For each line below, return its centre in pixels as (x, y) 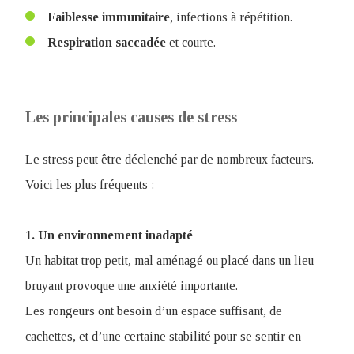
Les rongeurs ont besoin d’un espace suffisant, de (154, 311)
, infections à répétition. (231, 17)
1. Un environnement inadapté (109, 235)
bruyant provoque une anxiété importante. (132, 286)
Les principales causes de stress (131, 117)
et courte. (191, 42)
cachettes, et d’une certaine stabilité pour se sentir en (163, 336)
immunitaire (136, 17)
